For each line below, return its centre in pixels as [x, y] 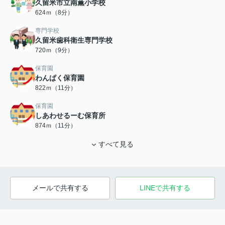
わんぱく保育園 [60, 78]
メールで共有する [60, 188]
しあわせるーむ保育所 [70, 116]
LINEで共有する [165, 188]
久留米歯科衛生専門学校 [74, 40]
